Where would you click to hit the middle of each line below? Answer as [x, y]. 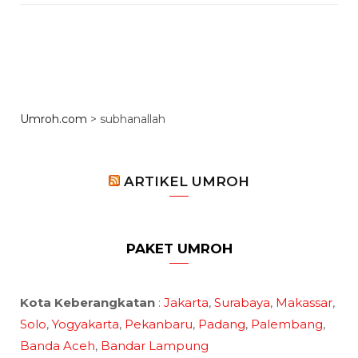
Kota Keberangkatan [88, 303]
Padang [222, 324]
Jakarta [186, 303]
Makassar [304, 303]
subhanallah [133, 119]
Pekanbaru [159, 324]
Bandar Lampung [155, 346]
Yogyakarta [86, 324]
